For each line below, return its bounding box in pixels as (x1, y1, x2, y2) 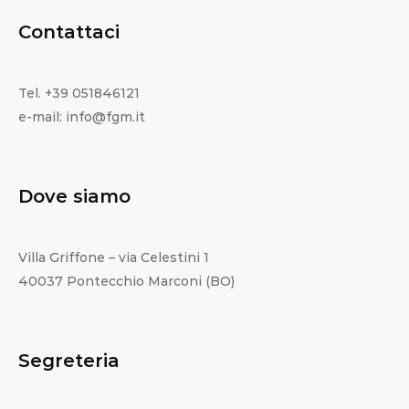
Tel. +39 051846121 (18, 85, 140, 102)
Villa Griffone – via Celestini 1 (18, 249, 209, 267)
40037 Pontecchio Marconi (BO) (18, 273, 235, 290)
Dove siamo (18, 185, 131, 208)
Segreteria (18, 350, 120, 372)
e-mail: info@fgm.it (18, 109, 145, 126)
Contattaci (18, 21, 120, 44)
